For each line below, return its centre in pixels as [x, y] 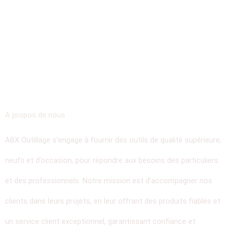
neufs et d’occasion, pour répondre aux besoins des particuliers [112, 161]
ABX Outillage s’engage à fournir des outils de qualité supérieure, [113, 140]
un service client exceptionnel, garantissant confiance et [100, 222]
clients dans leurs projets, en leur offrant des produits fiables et [113, 201]
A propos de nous [35, 115]
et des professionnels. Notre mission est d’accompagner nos [109, 181]
